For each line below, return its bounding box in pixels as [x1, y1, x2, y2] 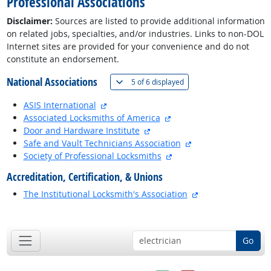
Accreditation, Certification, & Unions [6, 169, 163, 184]
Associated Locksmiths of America [23, 112, 160, 124]
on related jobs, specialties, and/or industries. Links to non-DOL [6, 28, 264, 40]
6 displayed [144, 76, 184, 87]
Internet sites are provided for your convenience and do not [6, 41, 249, 53]
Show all [186, 76, 214, 87]
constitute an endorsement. [6, 53, 119, 65]
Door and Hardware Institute [23, 125, 140, 137]
